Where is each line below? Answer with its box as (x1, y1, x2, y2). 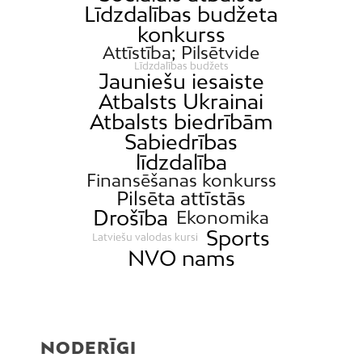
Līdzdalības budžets (133, 59, 229, 72)
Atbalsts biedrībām (89, 108, 273, 134)
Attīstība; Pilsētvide (103, 41, 259, 63)
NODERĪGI (40, 337, 137, 357)
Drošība (93, 204, 169, 230)
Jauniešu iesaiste (98, 68, 264, 94)
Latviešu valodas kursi (92, 231, 199, 244)
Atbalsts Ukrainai (99, 88, 263, 114)
